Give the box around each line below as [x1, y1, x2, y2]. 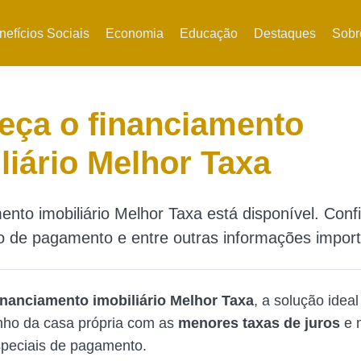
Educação [179, 27, 238, 40]
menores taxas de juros [178, 315, 340, 331]
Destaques [253, 27, 316, 40]
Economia [105, 27, 164, 40]
